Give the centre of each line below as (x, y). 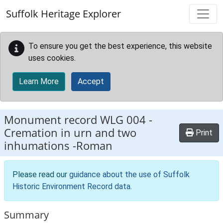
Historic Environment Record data (71, 186)
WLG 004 (123, 120)
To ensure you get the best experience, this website (120, 46)
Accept (91, 81)
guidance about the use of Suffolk (129, 174)
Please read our (41, 174)
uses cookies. (52, 58)
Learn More (39, 81)
